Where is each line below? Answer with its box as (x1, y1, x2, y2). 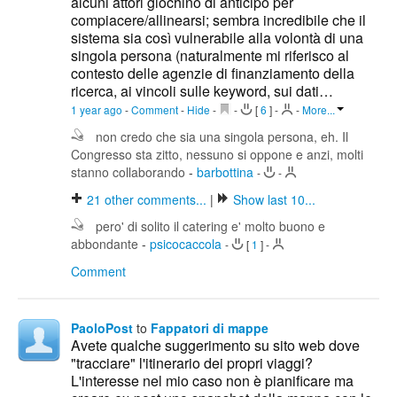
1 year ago (71, 102, 125, 118)
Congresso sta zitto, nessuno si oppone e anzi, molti (71, 145, 363, 164)
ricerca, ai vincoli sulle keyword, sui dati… (71, 81, 333, 102)
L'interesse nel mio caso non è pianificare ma (71, 370, 354, 392)
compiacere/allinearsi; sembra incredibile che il (71, 10, 366, 31)
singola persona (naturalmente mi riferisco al (71, 45, 349, 66)
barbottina (197, 163, 257, 182)
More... (302, 102, 335, 118)
